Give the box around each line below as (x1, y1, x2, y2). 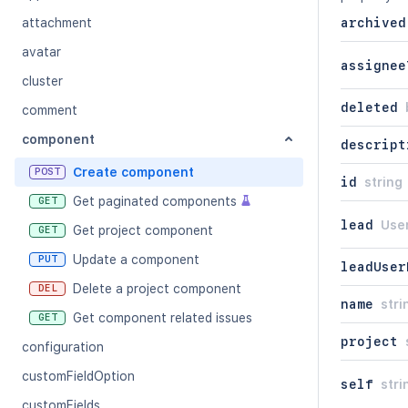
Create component (73, 165, 194, 179)
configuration (22, 340, 104, 354)
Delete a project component (73, 281, 241, 296)
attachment (22, 15, 92, 30)
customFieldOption (22, 369, 135, 383)
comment (22, 103, 77, 117)
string (364, 175, 403, 189)
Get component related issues (73, 311, 252, 325)
